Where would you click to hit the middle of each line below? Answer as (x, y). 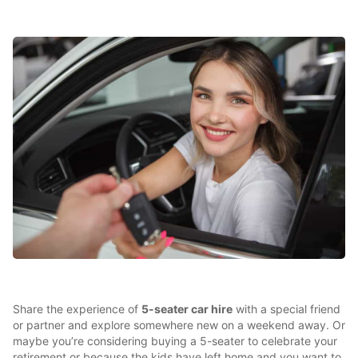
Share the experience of (77, 308)
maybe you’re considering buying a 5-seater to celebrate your (175, 340)
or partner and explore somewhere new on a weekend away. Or (179, 324)
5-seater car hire (187, 308)
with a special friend (286, 308)
